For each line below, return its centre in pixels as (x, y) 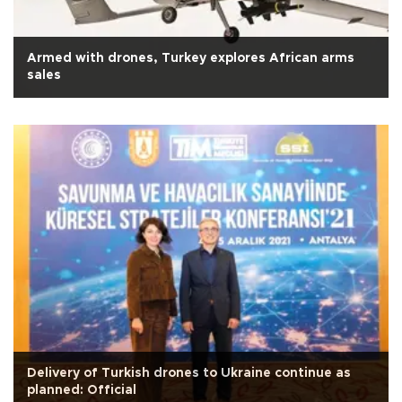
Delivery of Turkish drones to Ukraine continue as (189, 373)
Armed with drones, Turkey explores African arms (191, 58)
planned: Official (82, 390)
